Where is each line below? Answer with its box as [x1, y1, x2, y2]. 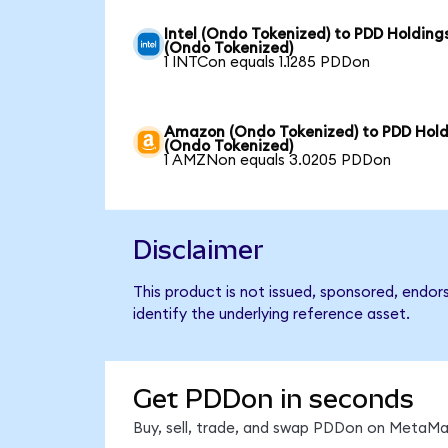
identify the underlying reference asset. [132, 307, 410, 323]
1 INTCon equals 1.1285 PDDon [164, 54, 371, 70]
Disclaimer [132, 235, 264, 266]
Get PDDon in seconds [132, 384, 414, 415]
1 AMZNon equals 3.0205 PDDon [164, 152, 392, 168]
